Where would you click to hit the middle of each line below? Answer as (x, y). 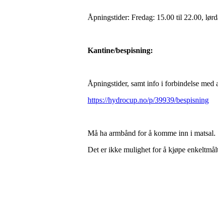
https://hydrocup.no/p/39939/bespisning (148, 100)
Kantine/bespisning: (120, 50)
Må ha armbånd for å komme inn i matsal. (152, 133)
